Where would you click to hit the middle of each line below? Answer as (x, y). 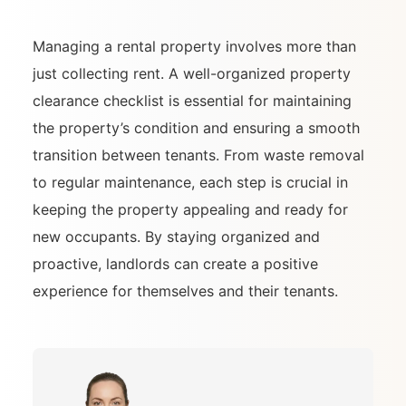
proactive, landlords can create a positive (175, 264)
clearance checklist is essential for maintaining (192, 101)
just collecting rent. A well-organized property (192, 74)
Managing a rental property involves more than (194, 47)
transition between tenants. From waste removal (198, 155)
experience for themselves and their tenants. (185, 291)
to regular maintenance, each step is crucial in (190, 183)
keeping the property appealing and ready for (190, 210)
